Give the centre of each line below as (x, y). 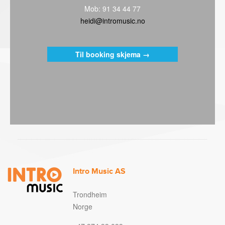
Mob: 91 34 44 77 (113, 8)
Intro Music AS (99, 171)
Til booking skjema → (113, 54)
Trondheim (90, 194)
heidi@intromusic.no (113, 20)
